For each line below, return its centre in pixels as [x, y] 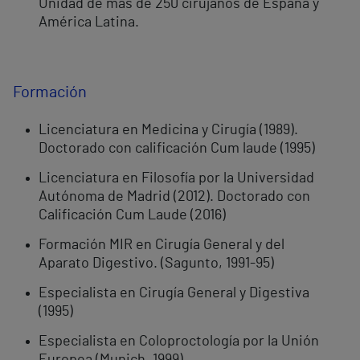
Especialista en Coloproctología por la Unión [179, 342]
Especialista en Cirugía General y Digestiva [174, 294]
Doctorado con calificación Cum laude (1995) [177, 149]
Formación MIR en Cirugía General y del [162, 245]
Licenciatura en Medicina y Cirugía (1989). [168, 131]
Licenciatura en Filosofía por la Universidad [176, 179]
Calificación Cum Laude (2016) [132, 216]
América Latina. [89, 23]
